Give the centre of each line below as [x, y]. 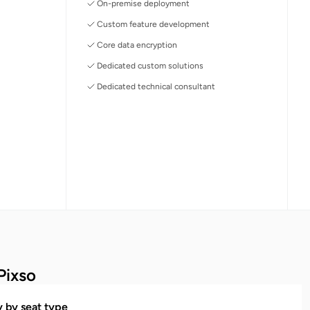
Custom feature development [154, 24]
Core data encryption [137, 45]
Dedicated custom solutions [151, 65]
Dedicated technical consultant [156, 86]
